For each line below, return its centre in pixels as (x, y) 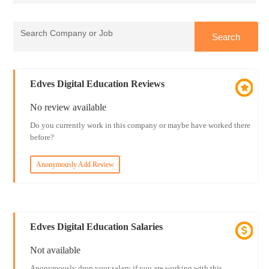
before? (42, 137)
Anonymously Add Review (75, 165)
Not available (55, 250)
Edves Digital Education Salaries (96, 227)
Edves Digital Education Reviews (97, 84)
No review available (68, 107)
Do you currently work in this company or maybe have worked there (140, 125)
